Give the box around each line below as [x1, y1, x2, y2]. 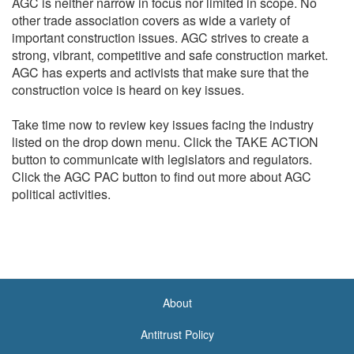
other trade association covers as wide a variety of [12, 10, 290, 29]
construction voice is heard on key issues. [12, 80, 244, 99]
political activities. [12, 184, 111, 203]
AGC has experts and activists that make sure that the [12, 62, 309, 81]
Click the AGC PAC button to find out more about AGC [12, 167, 311, 186]
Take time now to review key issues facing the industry [12, 115, 314, 134]
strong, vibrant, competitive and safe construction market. [12, 45, 328, 64]
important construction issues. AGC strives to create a [12, 28, 309, 47]
